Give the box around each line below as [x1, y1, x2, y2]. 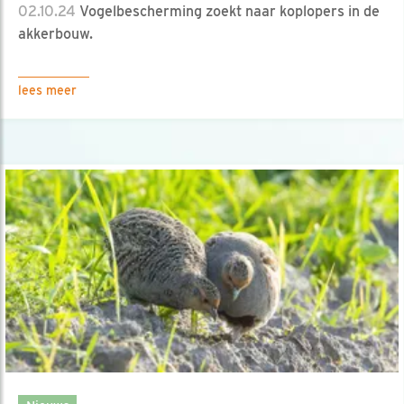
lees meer [18, 82, 77, 97]
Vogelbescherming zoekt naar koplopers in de [76, 2, 380, 20]
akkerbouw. [18, 24, 93, 42]
